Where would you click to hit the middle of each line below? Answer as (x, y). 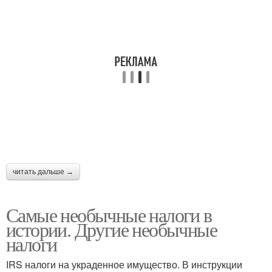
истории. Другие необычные (111, 229)
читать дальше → (43, 172)
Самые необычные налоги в (109, 215)
